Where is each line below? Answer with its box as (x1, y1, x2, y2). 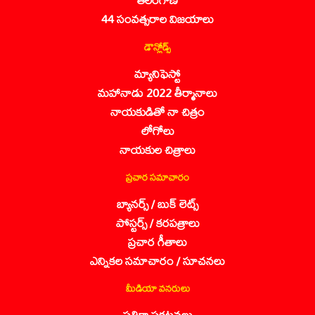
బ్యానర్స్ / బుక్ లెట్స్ (117, 191, 198, 215)
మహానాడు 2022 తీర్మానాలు (98, 80, 217, 104)
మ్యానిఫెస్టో (134, 61, 181, 85)
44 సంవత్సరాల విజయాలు (101, 6, 214, 30)
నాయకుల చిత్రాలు (120, 137, 195, 161)
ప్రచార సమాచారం (126, 166, 189, 187)
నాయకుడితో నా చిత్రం (110, 99, 205, 123)
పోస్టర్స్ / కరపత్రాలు (115, 210, 200, 234)
